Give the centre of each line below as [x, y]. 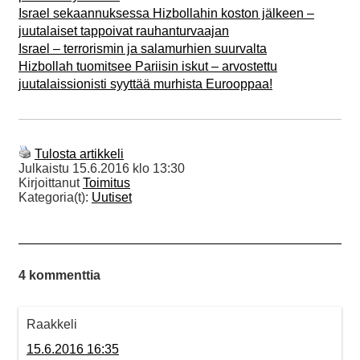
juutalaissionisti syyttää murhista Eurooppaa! [145, 84]
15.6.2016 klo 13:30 [129, 168]
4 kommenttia [59, 275]
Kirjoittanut [51, 182]
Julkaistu [45, 168]
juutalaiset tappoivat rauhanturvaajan [124, 31]
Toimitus [106, 182]
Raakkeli [52, 324]
